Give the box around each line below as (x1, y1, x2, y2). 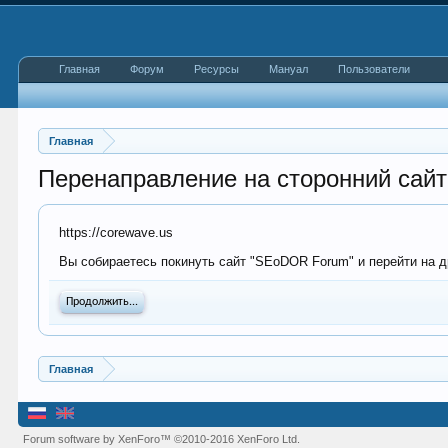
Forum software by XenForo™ (23, 433, 175, 445)
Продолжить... (66, 296, 139, 308)
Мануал (269, 63, 309, 75)
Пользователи (338, 63, 411, 75)
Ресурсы (194, 63, 240, 75)
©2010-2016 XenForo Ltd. (174, 433, 301, 445)
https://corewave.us (59, 225, 174, 240)
